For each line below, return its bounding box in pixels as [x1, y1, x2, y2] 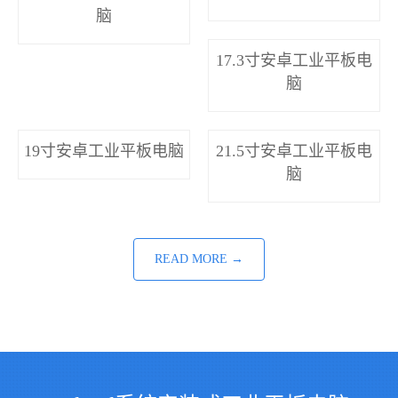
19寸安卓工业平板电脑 [24, 142, 184, 161]
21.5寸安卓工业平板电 [216, 142, 372, 161]
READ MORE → [155, 252, 243, 267]
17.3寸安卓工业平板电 [216, 52, 372, 70]
